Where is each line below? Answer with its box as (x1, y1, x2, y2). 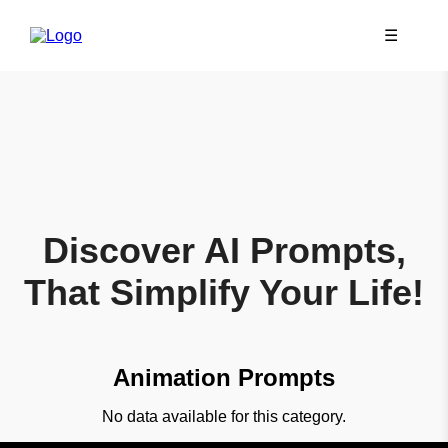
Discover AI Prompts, (42, 230, 406, 271)
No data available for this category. (102, 407, 346, 425)
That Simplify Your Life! (24, 272, 424, 313)
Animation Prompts (113, 363, 335, 391)
